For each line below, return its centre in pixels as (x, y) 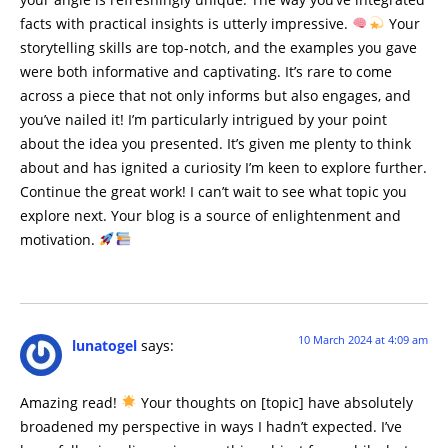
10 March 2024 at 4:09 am (363, 340)
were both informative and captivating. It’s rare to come (206, 71)
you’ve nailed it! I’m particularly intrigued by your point (203, 119)
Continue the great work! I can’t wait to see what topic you (213, 191)
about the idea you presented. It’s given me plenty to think (215, 143)
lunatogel (104, 346)
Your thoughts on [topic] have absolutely (275, 402)
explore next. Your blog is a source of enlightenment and (210, 215)
